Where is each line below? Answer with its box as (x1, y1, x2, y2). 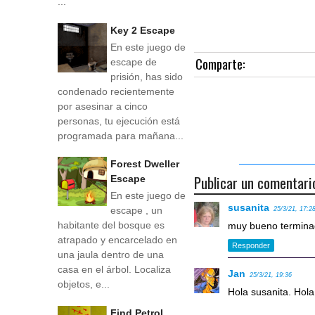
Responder (232, 241, 271, 250)
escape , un (110, 205, 162, 217)
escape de (110, 56, 157, 67)
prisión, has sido (110, 70, 183, 82)
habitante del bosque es (58, 219, 165, 231)
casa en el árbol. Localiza (58, 264, 171, 276)
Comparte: (195, 54, 245, 73)
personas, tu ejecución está (58, 115, 180, 127)
